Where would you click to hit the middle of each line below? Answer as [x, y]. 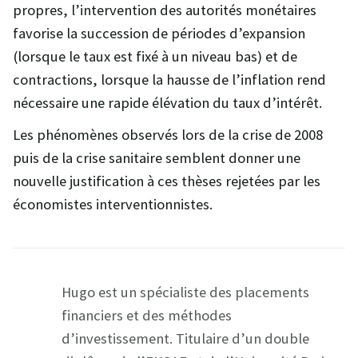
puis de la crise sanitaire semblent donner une [157, 158]
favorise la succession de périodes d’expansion [159, 34]
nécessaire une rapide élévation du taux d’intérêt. [167, 103]
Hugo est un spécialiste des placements [185, 292]
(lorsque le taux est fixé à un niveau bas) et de [155, 57]
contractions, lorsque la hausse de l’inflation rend [169, 80]
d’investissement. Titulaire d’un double [185, 339]
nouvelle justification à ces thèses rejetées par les [167, 181]
